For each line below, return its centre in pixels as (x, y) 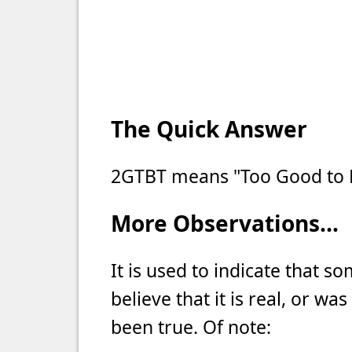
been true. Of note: (191, 327)
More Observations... (225, 223)
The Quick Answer (209, 129)
